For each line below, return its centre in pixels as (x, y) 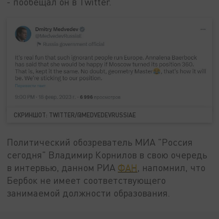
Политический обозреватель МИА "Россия (100, 142)
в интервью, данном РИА (63, 167)
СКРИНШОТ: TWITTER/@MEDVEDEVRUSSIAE (75, 115)
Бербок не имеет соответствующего (87, 180)
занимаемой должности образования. (89, 193)
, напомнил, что (172, 167)
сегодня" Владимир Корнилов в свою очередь (107, 154)
